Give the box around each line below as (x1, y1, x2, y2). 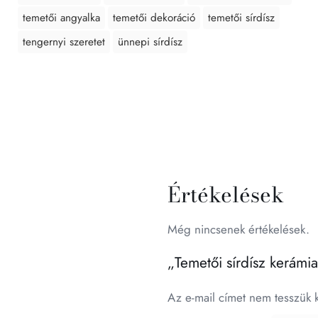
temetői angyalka (23, 10, 100, 26)
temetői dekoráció (113, 10, 195, 26)
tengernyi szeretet (23, 34, 105, 50)
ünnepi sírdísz (118, 34, 182, 50)
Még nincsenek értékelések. (167, 221, 309, 238)
